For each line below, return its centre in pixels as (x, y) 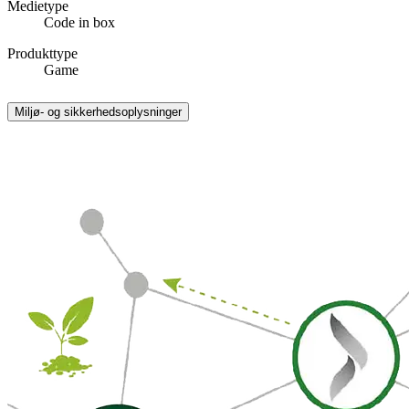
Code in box (79, 22)
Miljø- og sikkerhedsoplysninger (98, 111)
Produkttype (42, 53)
